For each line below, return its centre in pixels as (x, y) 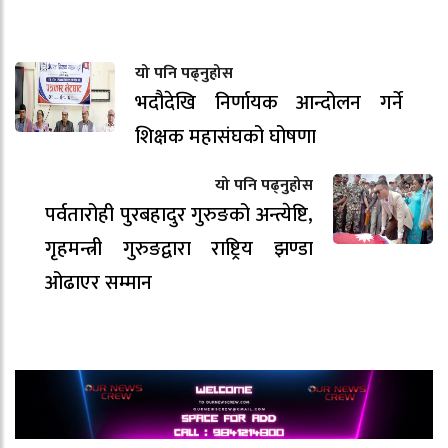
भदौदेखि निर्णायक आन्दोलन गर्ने (269, 102)
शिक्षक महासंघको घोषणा (225, 136)
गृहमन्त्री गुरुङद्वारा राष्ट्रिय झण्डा (179, 248)
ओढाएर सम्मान (98, 282)
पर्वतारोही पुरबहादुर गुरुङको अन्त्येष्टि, (179, 214)
